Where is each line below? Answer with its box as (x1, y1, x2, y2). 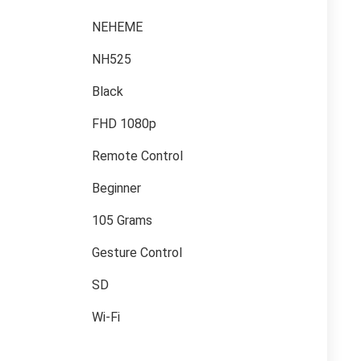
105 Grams (92, 213, 152, 228)
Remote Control (92, 148, 183, 164)
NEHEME (92, 19, 143, 35)
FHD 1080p (92, 116, 156, 131)
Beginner (92, 180, 141, 196)
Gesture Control (92, 245, 182, 260)
